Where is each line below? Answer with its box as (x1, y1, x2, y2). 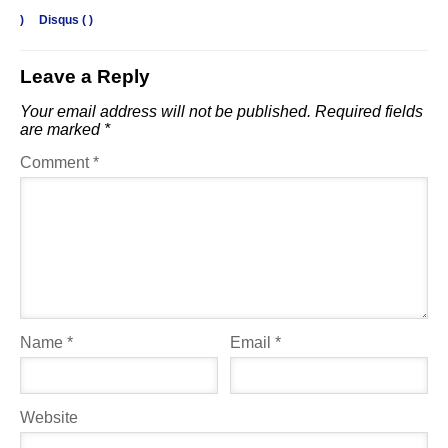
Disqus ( (39, 12, 86, 27)
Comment (20, 153, 93, 171)
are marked (20, 120, 104, 138)
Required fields (315, 102, 423, 120)
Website (20, 408, 78, 426)
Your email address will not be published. (20, 102, 311, 120)
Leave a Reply (20, 65, 150, 87)
